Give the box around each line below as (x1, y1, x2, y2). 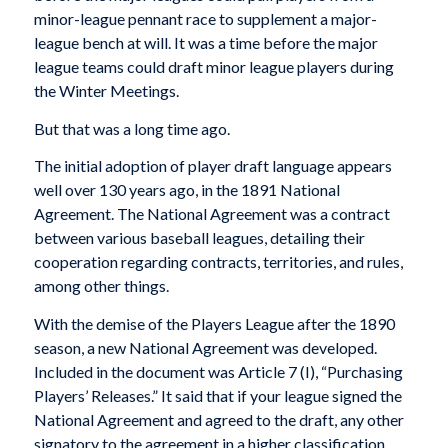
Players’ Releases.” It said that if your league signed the (33, 385, 402, 405)
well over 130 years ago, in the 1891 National (33, 180, 340, 200)
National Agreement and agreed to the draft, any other (33, 409, 404, 429)
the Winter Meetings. (33, 81, 179, 101)
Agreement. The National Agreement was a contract (33, 204, 390, 224)
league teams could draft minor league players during (33, 57, 394, 77)
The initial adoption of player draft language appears (33, 156, 392, 176)
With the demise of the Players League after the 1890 (33, 313, 395, 333)
